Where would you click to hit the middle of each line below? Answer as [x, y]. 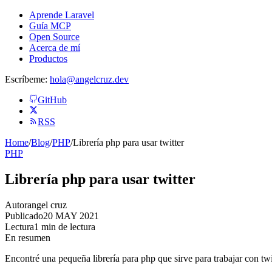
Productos [48, 59]
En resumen [28, 237]
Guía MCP [50, 26]
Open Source [54, 37]
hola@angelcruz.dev [89, 79]
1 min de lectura [65, 226]
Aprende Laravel [62, 15]
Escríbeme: [26, 79]
